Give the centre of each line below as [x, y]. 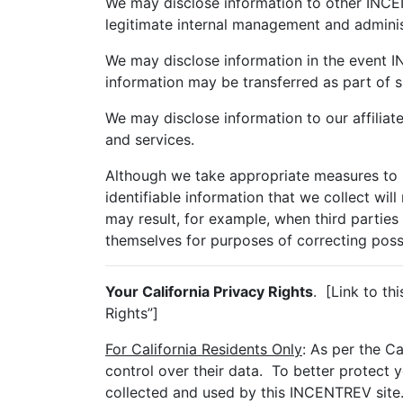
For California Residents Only [204, 349]
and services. [150, 139]
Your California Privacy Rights [209, 291]
